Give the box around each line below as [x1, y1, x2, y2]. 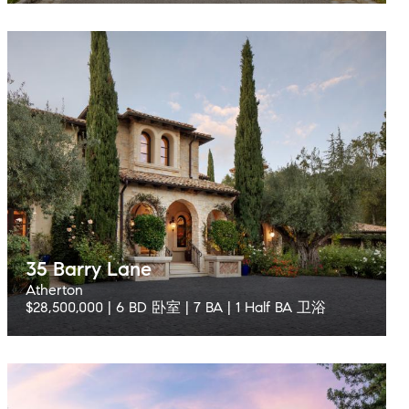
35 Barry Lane [26, 257, 152, 281]
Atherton [26, 281, 83, 299]
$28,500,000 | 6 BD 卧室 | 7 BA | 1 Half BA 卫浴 [26, 299, 326, 316]
